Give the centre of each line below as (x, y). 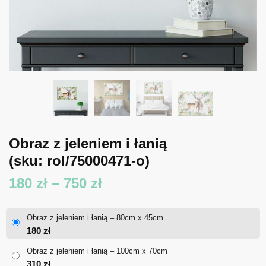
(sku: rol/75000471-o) (79, 160)
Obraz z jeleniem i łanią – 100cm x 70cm (97, 251)
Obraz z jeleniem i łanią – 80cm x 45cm (95, 217)
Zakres (124, 182)
